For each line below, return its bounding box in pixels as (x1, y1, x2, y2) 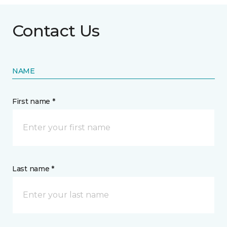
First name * (12, 97, 55, 106)
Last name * (12, 164, 54, 173)
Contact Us (12, 21, 100, 41)
